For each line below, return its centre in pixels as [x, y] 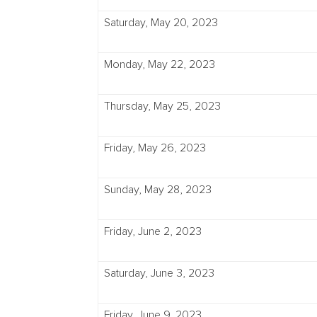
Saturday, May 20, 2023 [161, 23]
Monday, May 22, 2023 [160, 64]
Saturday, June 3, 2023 [159, 273]
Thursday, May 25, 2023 [162, 106]
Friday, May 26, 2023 [155, 148]
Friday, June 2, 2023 [153, 231]
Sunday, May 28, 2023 [158, 190]
